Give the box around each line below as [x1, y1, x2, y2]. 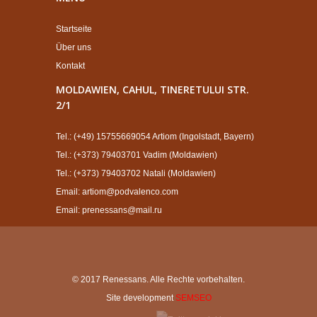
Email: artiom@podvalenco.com [56, 187, 178, 197]
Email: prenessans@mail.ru [56, 205, 162, 215]
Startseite [56, 24, 92, 34]
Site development [105, 293, 173, 303]
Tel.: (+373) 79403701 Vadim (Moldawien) [56, 150, 217, 160]
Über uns [56, 42, 91, 52]
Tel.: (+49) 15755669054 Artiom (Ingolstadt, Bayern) [56, 132, 254, 142]
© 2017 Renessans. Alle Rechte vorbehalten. [72, 275, 245, 284]
